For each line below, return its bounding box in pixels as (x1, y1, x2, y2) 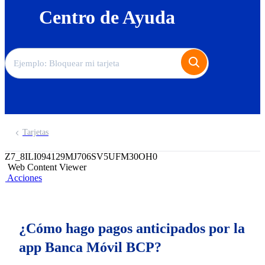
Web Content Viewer (8, 162, 86, 172)
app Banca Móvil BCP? (19, 240, 161, 255)
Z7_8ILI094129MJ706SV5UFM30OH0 (5, 151, 157, 161)
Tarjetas (22, 128, 49, 137)
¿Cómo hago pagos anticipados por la (19, 221, 245, 236)
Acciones (7, 173, 42, 183)
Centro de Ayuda (38, 7, 175, 28)
